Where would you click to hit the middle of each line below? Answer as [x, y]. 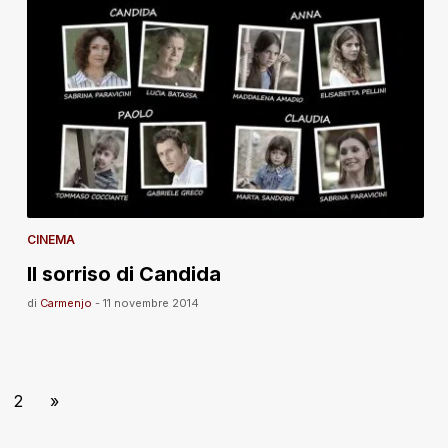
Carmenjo [65, 302]
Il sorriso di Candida [123, 273]
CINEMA [50, 239]
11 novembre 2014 [150, 302]
